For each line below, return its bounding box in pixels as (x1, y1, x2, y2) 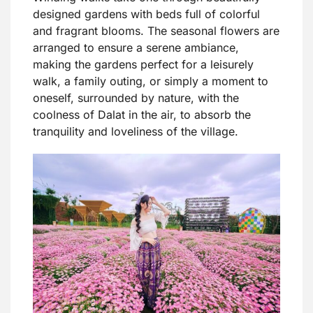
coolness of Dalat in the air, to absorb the (33, 107, 251, 122)
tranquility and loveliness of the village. (33, 124, 238, 138)
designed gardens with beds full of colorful (33, 6, 260, 21)
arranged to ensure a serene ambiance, (33, 40, 239, 54)
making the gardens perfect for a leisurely (33, 57, 254, 71)
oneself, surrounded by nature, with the (33, 90, 239, 105)
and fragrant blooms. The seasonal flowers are (33, 23, 279, 38)
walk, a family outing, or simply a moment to (33, 73, 268, 88)
